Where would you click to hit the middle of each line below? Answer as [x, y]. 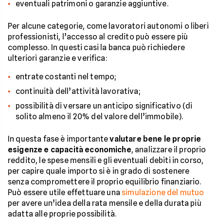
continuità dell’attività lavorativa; [78, 91]
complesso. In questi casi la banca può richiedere [96, 47]
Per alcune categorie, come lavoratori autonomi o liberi [108, 26]
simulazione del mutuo [163, 192]
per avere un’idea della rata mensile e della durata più [105, 203]
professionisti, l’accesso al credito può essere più [98, 36]
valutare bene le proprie [155, 139]
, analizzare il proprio [169, 149]
